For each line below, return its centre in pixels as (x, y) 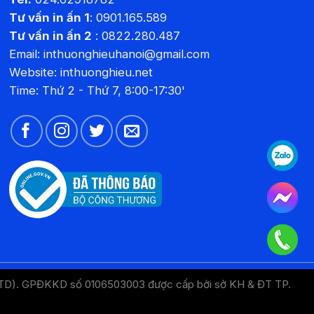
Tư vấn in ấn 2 (50, 36)
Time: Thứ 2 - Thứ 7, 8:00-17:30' (97, 91)
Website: (34, 73)
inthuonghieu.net (106, 73)
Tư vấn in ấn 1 (49, 18)
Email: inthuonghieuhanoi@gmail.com (109, 54)
